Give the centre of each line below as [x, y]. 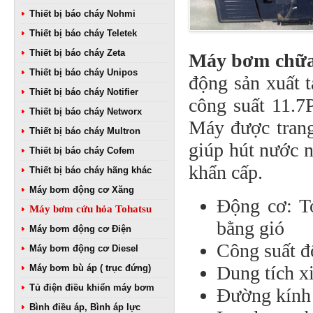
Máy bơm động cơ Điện [80, 229]
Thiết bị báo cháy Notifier [84, 92]
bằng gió [250, 228]
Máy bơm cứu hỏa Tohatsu [90, 209]
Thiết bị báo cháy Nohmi [82, 14]
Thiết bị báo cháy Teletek [83, 33]
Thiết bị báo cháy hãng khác [90, 170]
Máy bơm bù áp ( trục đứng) [90, 268]
